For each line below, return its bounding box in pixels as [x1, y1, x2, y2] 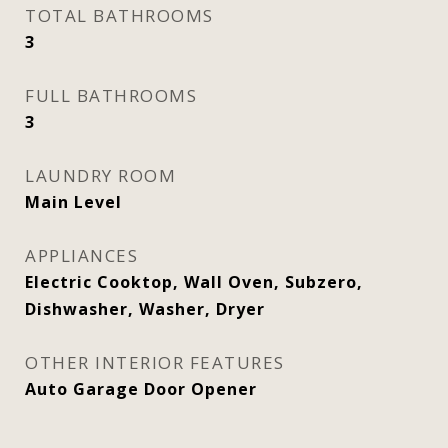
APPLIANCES [25, 244, 138, 267]
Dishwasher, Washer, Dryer [25, 298, 265, 320]
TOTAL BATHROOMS [25, 4, 214, 27]
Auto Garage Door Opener [25, 378, 257, 400]
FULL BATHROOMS [25, 84, 197, 107]
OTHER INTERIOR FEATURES [25, 351, 285, 374]
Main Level [25, 191, 122, 213]
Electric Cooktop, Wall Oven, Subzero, [25, 271, 363, 293]
